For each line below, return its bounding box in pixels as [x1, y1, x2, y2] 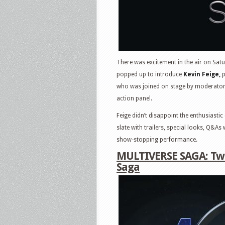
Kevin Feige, [183, 71, 220, 78]
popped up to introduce [117, 71, 183, 78]
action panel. [117, 95, 152, 102]
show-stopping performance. [117, 136, 197, 143]
